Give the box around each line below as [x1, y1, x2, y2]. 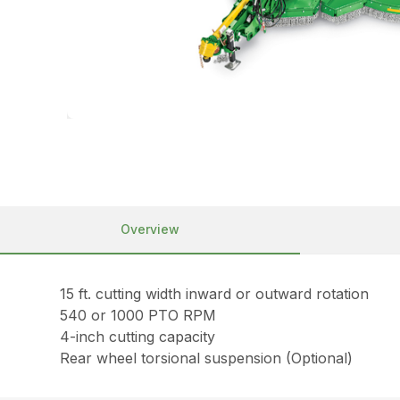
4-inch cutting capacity [60, 328, 216, 346]
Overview [121, 221, 179, 237]
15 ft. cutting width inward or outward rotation [60, 285, 370, 304]
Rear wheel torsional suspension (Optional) [60, 349, 354, 368]
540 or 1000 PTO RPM [60, 306, 217, 325]
